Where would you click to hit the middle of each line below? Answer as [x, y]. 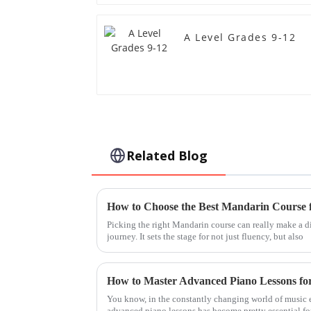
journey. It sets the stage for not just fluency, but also [205, 237]
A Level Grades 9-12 [240, 37]
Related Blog [167, 156]
